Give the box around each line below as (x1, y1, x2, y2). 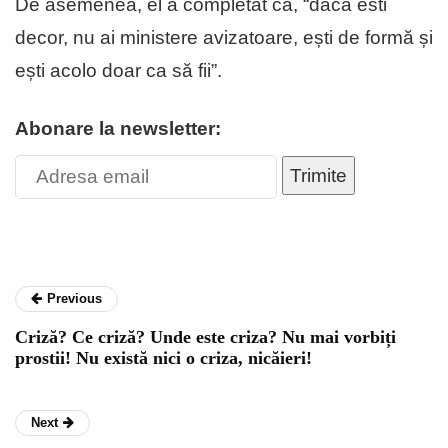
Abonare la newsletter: (15, 117, 221, 139)
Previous (47, 290, 102, 306)
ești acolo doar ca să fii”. (15, 59, 222, 81)
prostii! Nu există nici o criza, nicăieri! (15, 347, 312, 368)
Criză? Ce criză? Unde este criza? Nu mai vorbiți (15, 326, 396, 347)
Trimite (290, 165, 347, 186)
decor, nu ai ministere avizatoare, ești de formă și (15, 26, 433, 48)
